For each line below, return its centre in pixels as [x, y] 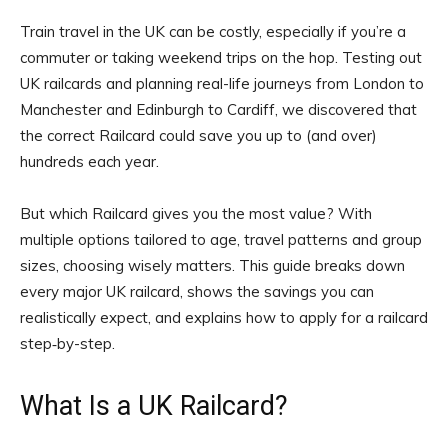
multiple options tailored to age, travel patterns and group [221, 239]
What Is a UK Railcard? [154, 406]
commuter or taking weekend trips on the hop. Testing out [221, 57]
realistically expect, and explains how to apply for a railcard [224, 317]
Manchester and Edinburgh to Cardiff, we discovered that [218, 109]
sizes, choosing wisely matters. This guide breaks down [212, 265]
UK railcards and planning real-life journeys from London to [222, 83]
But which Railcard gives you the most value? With [196, 213]
